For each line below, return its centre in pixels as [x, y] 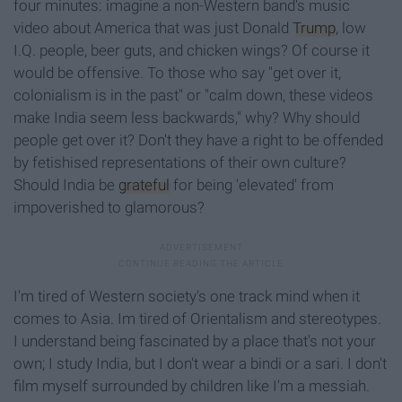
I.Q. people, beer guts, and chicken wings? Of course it [192, 50]
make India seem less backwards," [127, 117]
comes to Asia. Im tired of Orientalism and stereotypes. [197, 318]
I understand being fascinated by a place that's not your [195, 341]
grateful [144, 184]
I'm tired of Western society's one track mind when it [187, 296]
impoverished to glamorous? [109, 207]
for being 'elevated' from [252, 184]
